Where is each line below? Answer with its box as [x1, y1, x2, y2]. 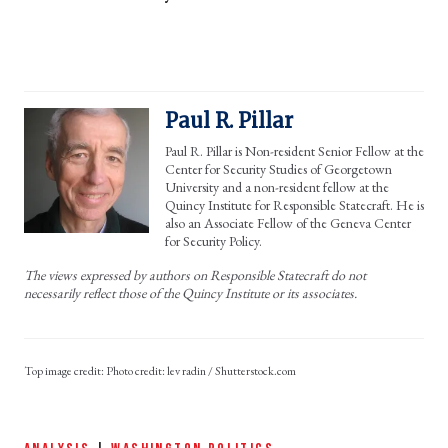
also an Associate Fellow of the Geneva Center [165, 213, 411, 232]
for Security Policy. [165, 231, 262, 250]
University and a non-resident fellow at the [165, 177, 389, 196]
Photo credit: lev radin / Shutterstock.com [106, 362, 298, 379]
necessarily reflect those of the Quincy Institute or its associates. [24, 283, 357, 302]
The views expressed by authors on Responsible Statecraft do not [24, 265, 366, 284]
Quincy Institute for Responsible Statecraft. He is [165, 195, 424, 214]
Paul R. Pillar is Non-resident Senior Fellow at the [165, 141, 424, 160]
